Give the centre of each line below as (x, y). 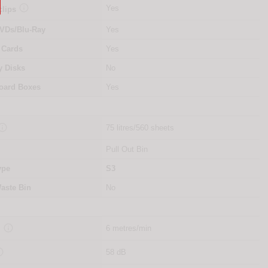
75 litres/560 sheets (140, 128)
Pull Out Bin (127, 150)
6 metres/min (128, 229)
